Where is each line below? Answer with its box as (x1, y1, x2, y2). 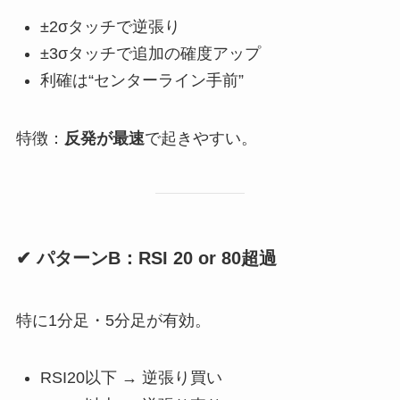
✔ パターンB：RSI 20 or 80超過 (15, 248, 277, 269)
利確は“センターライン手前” (39, 71, 244, 90)
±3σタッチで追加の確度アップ (39, 44, 261, 62)
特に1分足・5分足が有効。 (15, 311, 211, 329)
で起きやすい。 (144, 129, 257, 148)
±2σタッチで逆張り (39, 17, 180, 36)
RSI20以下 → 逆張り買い (39, 369, 222, 387)
